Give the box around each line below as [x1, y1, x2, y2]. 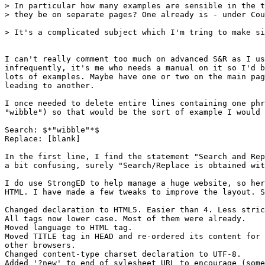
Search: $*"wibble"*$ [5, 125, 99, 134]
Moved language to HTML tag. [5, 222, 132, 232]
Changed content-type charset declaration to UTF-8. [5, 249, 241, 258]
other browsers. [5, 240, 76, 250]
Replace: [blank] [5, 134, 80, 143]
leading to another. [5, 80, 95, 90]
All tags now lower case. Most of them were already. [5, 214, 246, 223]
